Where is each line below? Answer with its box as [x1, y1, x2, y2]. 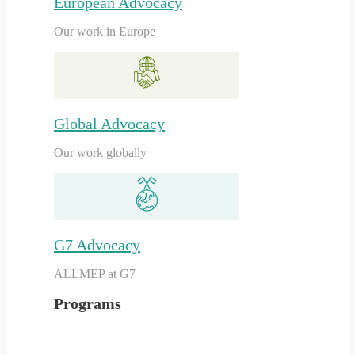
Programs [54, 294, 121, 312]
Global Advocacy [54, 115, 165, 133]
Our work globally [54, 146, 147, 160]
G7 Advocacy [54, 236, 140, 254]
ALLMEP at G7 [54, 267, 136, 281]
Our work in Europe [54, 25, 155, 39]
